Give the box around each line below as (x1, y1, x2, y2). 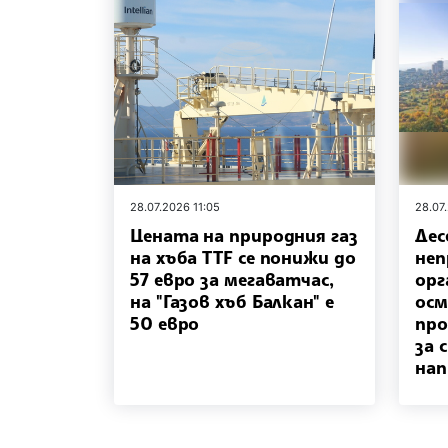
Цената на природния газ (130, 223, 358, 246)
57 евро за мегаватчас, (130, 267, 334, 290)
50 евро (130, 311, 200, 334)
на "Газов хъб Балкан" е (130, 289, 334, 312)
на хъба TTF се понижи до (130, 245, 356, 268)
